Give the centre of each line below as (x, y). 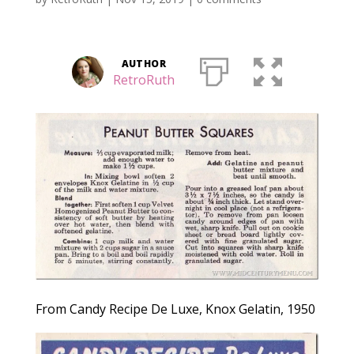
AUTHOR (144, 63)
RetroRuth (143, 79)
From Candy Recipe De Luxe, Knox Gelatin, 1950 (175, 309)
